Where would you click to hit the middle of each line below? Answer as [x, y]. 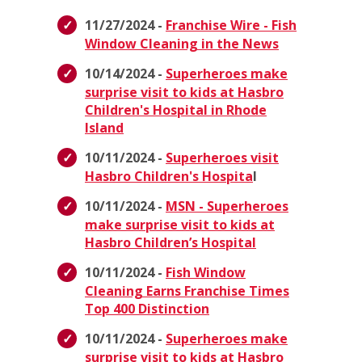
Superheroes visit [222, 158]
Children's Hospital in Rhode [176, 110]
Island [104, 128]
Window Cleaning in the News [182, 44]
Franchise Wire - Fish [231, 25]
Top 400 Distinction [147, 309]
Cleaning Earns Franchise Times [187, 291]
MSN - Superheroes [227, 206]
